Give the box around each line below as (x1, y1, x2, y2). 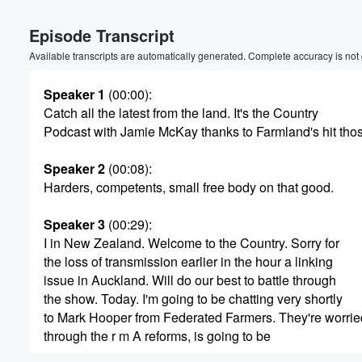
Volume (284, 19, 327, 33)
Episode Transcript (29, 23, 175, 47)
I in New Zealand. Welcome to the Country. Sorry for (44, 234, 339, 252)
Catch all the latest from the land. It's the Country (44, 103, 318, 122)
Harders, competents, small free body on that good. (44, 178, 334, 196)
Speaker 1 (44, 85, 105, 103)
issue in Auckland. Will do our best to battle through (44, 271, 336, 289)
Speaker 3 (44, 215, 105, 234)
